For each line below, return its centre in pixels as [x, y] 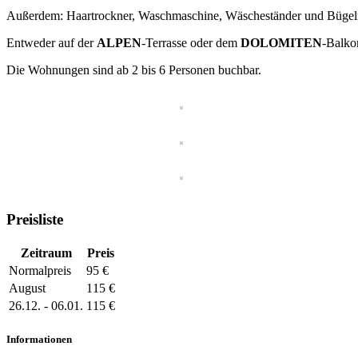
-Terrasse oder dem [191, 43]
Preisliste [35, 220]
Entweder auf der [52, 43]
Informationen [39, 340]
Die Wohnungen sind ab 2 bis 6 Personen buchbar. [134, 70]
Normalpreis [40, 270]
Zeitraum [46, 253]
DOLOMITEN [281, 43]
